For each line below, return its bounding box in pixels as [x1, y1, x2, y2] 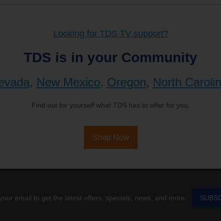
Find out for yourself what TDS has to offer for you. [31, 101, 190, 109]
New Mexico [36, 75, 100, 89]
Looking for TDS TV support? [53, 29, 168, 38]
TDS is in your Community [24, 50, 197, 65]
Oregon [107, 75, 146, 89]
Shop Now [92, 133, 129, 142]
